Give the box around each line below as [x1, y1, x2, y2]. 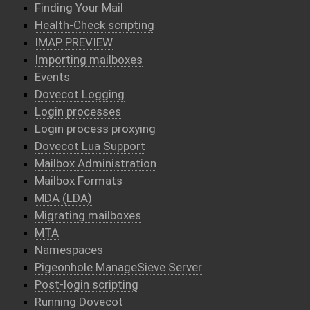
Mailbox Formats [35, 174, 122, 188]
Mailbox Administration [35, 156, 156, 170]
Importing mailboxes [35, 53, 143, 66]
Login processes [35, 104, 121, 118]
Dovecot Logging [35, 87, 125, 101]
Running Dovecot [35, 295, 123, 309]
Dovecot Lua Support [35, 139, 145, 153]
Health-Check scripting [35, 18, 154, 32]
